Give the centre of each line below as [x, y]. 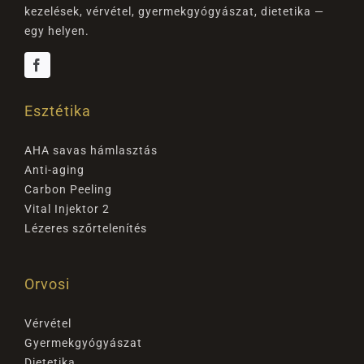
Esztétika [57, 111]
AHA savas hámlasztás [91, 151]
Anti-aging [54, 170]
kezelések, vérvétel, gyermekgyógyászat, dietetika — [174, 12]
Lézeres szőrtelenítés [85, 229]
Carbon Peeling [68, 190]
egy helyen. [56, 31]
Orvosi [47, 284]
